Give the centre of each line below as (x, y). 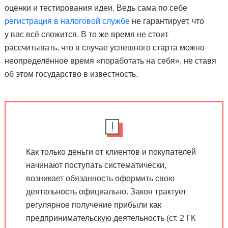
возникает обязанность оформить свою (100, 178)
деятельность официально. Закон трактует (106, 191)
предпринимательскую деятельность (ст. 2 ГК (110, 218)
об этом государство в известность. (71, 74)
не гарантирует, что (167, 21)
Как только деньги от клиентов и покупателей (111, 152)
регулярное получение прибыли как (93, 205)
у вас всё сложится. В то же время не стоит (86, 34)
